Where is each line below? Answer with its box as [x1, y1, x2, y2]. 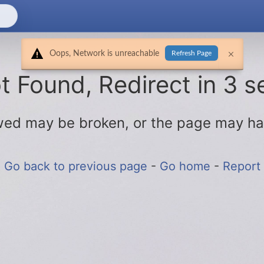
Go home [159, 159, 214, 173]
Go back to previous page [4, 159, 151, 173]
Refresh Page [171, 49, 212, 57]
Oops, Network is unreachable [49, 49, 159, 58]
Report [222, 159, 260, 173]
